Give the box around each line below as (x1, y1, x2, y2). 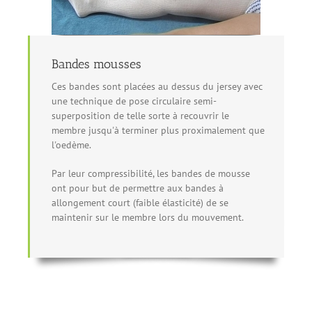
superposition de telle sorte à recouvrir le (52, 109, 229, 122)
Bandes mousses (52, 56, 141, 72)
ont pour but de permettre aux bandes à (52, 181, 224, 194)
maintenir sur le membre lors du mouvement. (52, 210, 244, 224)
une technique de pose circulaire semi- (52, 94, 217, 107)
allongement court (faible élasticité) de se (52, 196, 228, 209)
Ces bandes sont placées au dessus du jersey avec (52, 79, 263, 93)
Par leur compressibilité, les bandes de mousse (52, 166, 250, 180)
